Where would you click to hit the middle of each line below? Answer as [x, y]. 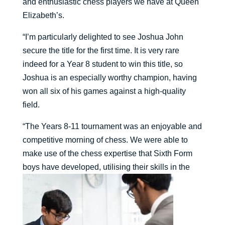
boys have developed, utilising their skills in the [106, 167]
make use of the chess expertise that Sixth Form [107, 154]
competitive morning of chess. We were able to [105, 140]
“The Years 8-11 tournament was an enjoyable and [112, 127]
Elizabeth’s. [43, 16]
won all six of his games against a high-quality [104, 91]
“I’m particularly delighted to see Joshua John [103, 37]
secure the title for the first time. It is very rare [101, 51]
